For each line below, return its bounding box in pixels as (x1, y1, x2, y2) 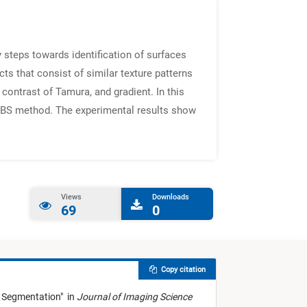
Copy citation (156, 265, 206, 275)
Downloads (152, 193, 190, 202)
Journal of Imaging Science (77, 291, 192, 303)
